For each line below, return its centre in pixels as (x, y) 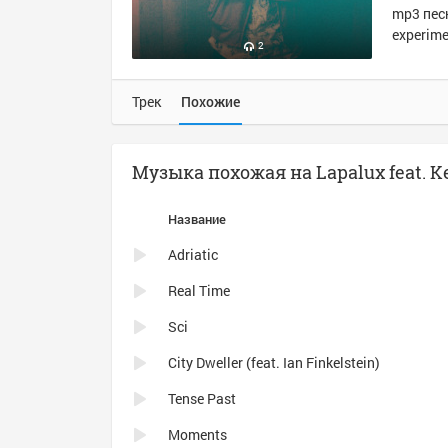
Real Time (199, 290)
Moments (197, 434)
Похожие (210, 101)
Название (197, 219)
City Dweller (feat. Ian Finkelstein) (274, 362)
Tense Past (202, 398)
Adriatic (193, 254)
